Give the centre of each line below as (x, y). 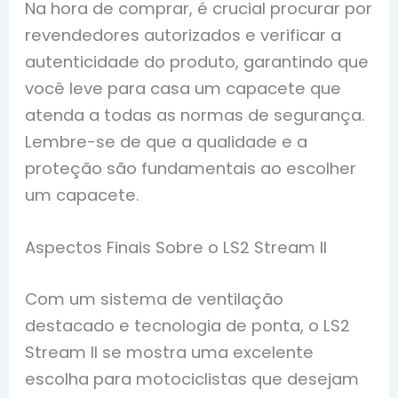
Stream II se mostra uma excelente (170, 352)
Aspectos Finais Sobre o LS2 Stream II (176, 248)
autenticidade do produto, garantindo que (197, 62)
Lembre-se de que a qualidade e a (167, 142)
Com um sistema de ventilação (155, 298)
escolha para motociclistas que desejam (192, 378)
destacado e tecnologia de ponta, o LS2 (188, 325)
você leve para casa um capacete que (183, 88)
